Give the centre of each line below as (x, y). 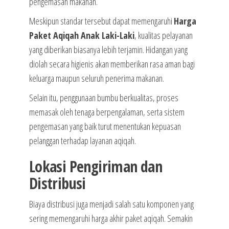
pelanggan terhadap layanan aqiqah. (82, 141)
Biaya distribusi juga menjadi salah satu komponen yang (111, 204)
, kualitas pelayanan (163, 36)
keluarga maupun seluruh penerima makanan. (96, 78)
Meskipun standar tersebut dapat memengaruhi (101, 21)
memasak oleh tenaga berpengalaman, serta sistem (107, 112)
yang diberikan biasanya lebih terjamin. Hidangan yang (108, 50)
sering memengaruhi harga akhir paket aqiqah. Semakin (111, 219)
